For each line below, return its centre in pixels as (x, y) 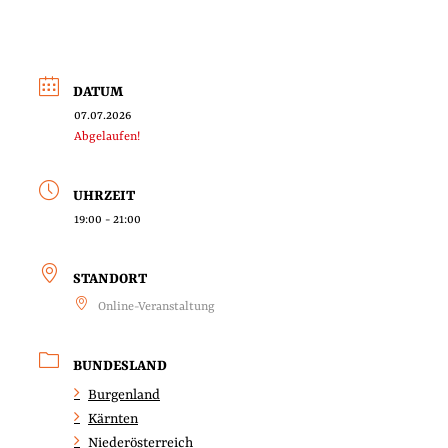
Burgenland (124, 394)
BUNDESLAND (120, 365)
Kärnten (113, 418)
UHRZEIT (104, 196)
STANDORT (110, 279)
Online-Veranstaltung (156, 306)
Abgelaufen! (107, 137)
